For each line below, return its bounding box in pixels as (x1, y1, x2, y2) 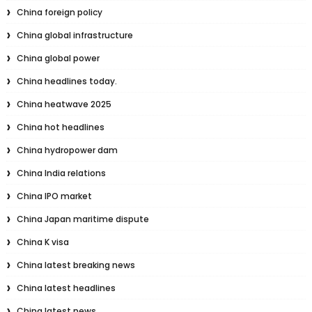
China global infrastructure (16, 29, 133, 41)
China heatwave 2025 (16, 98, 111, 110)
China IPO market (16, 190, 92, 202)
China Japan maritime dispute (16, 213, 149, 225)
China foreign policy (16, 6, 102, 18)
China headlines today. (16, 75, 117, 87)
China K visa (16, 236, 69, 248)
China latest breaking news (16, 259, 135, 271)
